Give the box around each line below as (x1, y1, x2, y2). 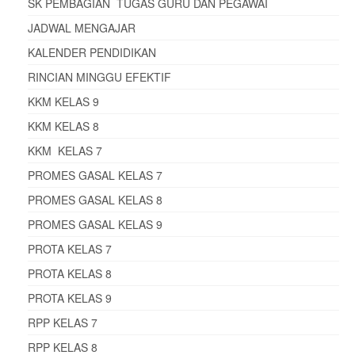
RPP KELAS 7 (28, 314, 97, 330)
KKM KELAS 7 (28, 142, 102, 158)
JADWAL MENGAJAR (28, 19, 136, 36)
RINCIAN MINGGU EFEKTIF (28, 68, 171, 85)
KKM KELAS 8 (28, 117, 99, 134)
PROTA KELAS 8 (28, 265, 112, 281)
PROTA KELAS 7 (28, 240, 112, 257)
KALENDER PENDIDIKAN (28, 44, 156, 60)
